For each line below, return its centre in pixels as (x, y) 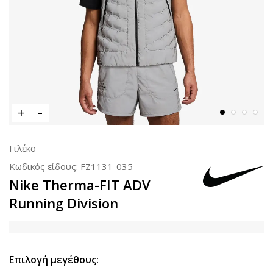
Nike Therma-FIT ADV (80, 185)
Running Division (64, 203)
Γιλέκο (23, 148)
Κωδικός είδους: (45, 166)
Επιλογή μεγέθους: (54, 260)
